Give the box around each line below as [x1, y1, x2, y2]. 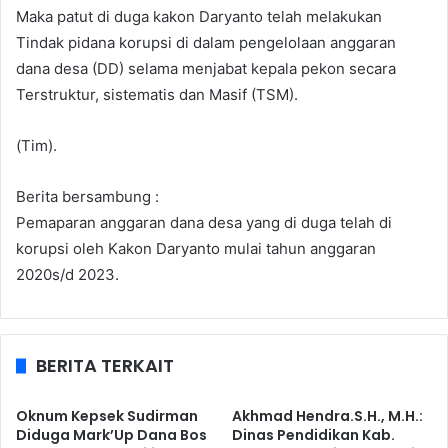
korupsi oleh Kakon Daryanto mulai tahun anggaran [16, 239, 376, 258]
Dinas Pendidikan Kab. [232, 425, 395, 445]
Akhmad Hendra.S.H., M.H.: [232, 406, 423, 426]
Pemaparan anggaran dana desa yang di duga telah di [16, 213, 392, 232]
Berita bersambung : [16, 187, 159, 206]
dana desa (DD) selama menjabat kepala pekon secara [16, 59, 396, 78]
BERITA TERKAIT [36, 353, 174, 378]
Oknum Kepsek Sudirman [16, 406, 198, 426]
